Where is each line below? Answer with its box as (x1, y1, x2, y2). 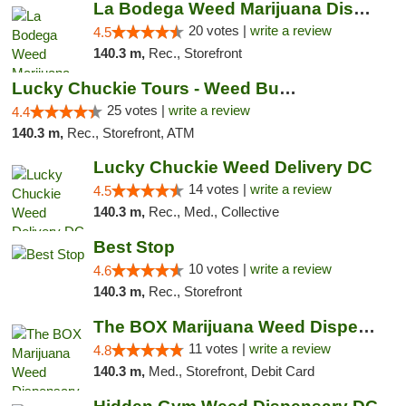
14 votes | (188, 181, 250, 197)
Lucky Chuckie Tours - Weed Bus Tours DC (279, 79, 296, 98)
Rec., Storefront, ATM (67, 125, 195, 140)
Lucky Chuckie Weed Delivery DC (92, 158, 372, 177)
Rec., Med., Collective (148, 204, 279, 219)
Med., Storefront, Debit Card (148, 363, 314, 379)
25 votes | (107, 102, 169, 118)
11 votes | (188, 341, 249, 356)
